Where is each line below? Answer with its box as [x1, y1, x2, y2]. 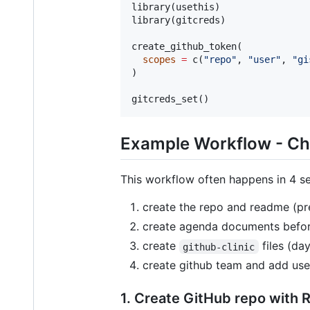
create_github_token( [131, 41, 242, 53]
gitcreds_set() [131, 93, 209, 105]
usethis [176, 1, 215, 13]
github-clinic [183, 241, 255, 253]
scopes [143, 54, 176, 66]
